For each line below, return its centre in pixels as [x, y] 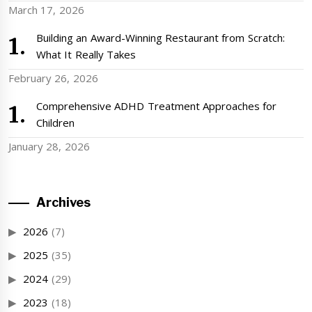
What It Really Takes [86, 55]
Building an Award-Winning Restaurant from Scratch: [161, 38]
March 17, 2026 [46, 10]
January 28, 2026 [49, 147]
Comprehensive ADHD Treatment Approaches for [157, 106]
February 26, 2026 [53, 78]
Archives [63, 203]
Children [55, 123]
